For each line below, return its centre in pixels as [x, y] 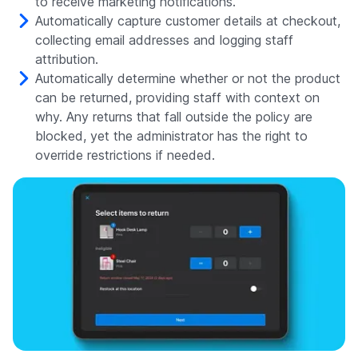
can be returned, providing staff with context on [177, 98]
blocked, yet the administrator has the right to [171, 136]
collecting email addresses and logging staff [164, 40]
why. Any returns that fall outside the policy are [174, 117]
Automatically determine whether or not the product [188, 79]
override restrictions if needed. [125, 155]
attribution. [67, 60]
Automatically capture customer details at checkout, [188, 21]
